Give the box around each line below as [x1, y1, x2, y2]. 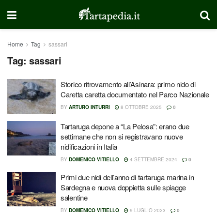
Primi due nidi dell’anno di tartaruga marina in [61, 171, 194, 182]
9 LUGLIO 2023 [128, 206, 166, 214]
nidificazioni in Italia [61, 141, 118, 152]
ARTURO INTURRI [69, 104, 110, 110]
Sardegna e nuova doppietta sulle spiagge [61, 182, 186, 192]
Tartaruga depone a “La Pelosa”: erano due [61, 121, 189, 131]
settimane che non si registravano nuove [61, 131, 183, 141]
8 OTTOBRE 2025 [119, 104, 162, 110]
